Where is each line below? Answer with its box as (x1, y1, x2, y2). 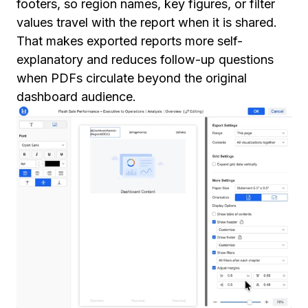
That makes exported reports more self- (16, 34, 243, 49)
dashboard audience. (16, 89, 140, 104)
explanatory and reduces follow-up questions (16, 52, 274, 67)
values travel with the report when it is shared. (16, 15, 277, 30)
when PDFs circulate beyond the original (16, 71, 247, 86)
